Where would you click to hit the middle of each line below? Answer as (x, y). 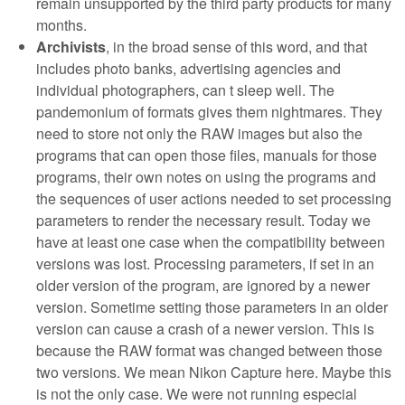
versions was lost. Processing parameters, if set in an (205, 263)
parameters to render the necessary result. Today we (203, 220)
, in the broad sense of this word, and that (236, 46)
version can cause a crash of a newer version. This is (205, 328)
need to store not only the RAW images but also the (199, 133)
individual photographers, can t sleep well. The (185, 89)
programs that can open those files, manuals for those (207, 155)
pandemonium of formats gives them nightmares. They (209, 111)
